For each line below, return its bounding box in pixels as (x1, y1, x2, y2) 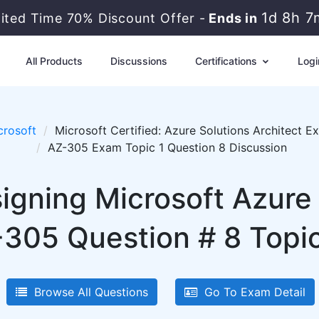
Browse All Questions (27, 285, 148, 299)
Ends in (205, 11, 261, 26)
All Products (25, 55, 83, 67)
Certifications (194, 55, 260, 67)
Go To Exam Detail (197, 285, 305, 299)
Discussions (110, 55, 167, 67)
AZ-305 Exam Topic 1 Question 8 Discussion (47, 140, 287, 155)
